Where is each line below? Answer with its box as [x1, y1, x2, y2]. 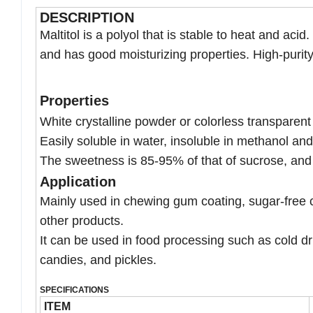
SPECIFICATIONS [40, 285, 109, 296]
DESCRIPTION [40, 10, 134, 26]
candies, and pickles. [40, 253, 156, 268]
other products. [40, 214, 124, 228]
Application [40, 174, 116, 190]
